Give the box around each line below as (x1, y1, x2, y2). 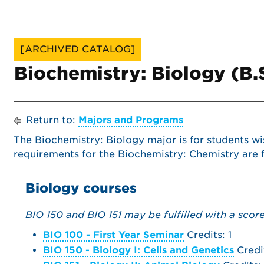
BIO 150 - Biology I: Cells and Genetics (43, 245, 234, 256)
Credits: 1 (184, 229, 232, 240)
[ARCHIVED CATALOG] (20, 44, 136, 55)
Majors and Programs (78, 114, 183, 126)
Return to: (23, 114, 78, 126)
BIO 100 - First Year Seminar (43, 229, 184, 240)
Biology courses (25, 180, 137, 196)
